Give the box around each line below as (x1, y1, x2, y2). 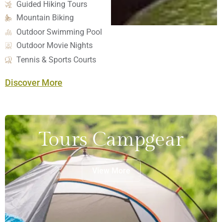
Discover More (5, 77, 62, 88)
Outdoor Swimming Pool (16, 27, 102, 37)
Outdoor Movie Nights (16, 41, 93, 50)
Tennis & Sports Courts (16, 55, 96, 64)
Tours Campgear (39, 128, 183, 151)
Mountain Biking (16, 13, 74, 22)
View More (92, 166, 130, 175)
